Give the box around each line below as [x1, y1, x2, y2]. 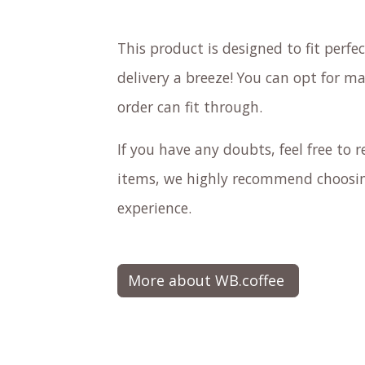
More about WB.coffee [128, 270, 288, 290]
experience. [117, 198, 191, 218]
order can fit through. [117, 97, 266, 117]
